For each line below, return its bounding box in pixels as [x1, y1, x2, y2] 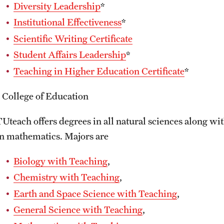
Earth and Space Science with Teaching [13, 187, 177, 199]
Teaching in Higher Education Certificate [13, 65, 184, 76]
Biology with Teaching [13, 155, 107, 166]
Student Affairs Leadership [13, 49, 126, 60]
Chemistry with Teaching [13, 171, 119, 182]
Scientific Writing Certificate [13, 32, 132, 44]
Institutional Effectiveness [13, 16, 121, 27]
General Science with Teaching [13, 204, 142, 215]
